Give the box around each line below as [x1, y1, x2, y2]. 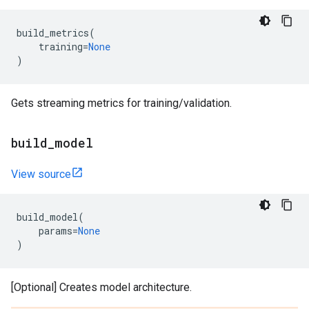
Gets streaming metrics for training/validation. [11, 97, 232, 110]
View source [11, 168, 71, 181]
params [39, 224, 72, 237]
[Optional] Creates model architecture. [11, 281, 192, 294]
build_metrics [17, 26, 89, 39]
